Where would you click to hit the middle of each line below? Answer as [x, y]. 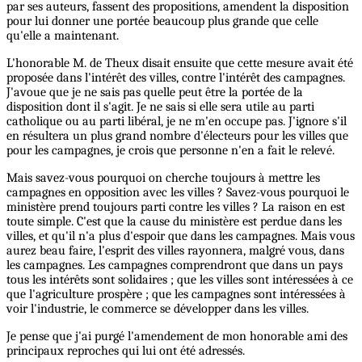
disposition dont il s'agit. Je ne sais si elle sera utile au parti [160, 107]
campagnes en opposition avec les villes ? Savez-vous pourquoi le [178, 193]
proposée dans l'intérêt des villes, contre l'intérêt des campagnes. [176, 78]
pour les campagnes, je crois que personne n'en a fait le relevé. [170, 151]
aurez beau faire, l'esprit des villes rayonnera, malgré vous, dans [175, 251]
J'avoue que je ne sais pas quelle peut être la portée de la [155, 93]
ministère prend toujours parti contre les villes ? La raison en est [176, 207]
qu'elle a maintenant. [63, 36]
